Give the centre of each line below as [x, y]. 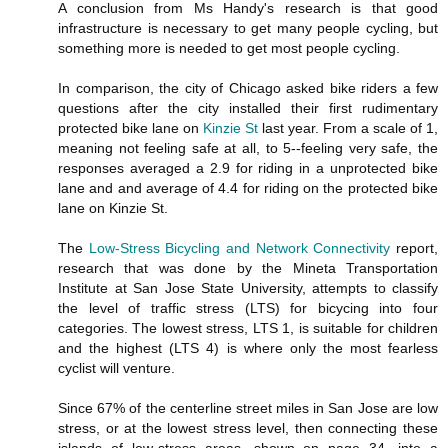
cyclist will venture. [116, 367]
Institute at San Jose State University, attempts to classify [248, 287]
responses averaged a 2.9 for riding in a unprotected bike [248, 167]
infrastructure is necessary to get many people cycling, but [248, 27]
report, [414, 247]
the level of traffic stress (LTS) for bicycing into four [248, 307]
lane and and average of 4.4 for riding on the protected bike [248, 187]
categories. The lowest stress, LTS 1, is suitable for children [248, 327]
